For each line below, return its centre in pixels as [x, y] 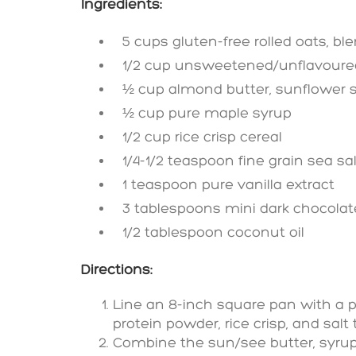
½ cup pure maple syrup [207, 114]
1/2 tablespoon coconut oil [213, 233]
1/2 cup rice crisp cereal [202, 137]
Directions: [117, 270]
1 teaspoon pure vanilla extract [228, 185]
